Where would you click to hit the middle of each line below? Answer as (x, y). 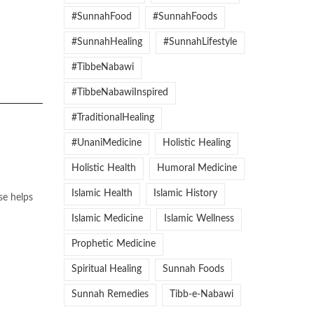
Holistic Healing (197, 143)
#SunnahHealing (107, 42)
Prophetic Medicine (114, 244)
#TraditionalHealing (113, 118)
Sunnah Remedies (110, 294)
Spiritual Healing (107, 269)
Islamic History (185, 193)
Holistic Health (104, 168)
